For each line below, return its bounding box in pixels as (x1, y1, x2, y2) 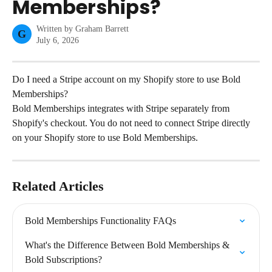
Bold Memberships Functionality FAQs (25, 216, 176, 226)
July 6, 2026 (36, 36, 79, 45)
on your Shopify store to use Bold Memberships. (12, 132, 198, 143)
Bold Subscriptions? (25, 254, 102, 265)
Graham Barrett (75, 24, 129, 33)
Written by (36, 24, 75, 33)
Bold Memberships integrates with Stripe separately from (12, 103, 232, 114)
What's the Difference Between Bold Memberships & (25, 240, 232, 250)
